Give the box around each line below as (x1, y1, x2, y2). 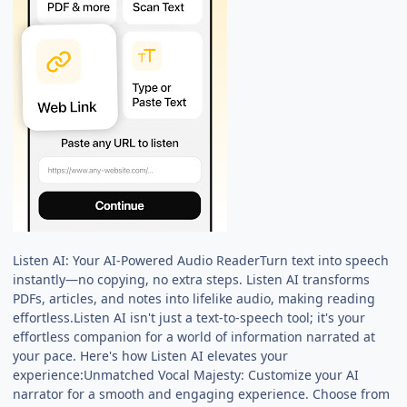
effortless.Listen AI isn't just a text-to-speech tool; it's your (13, 308, 366, 326)
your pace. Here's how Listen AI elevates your (13, 346, 289, 364)
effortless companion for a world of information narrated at (13, 327, 376, 345)
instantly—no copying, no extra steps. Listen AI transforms (13, 270, 371, 288)
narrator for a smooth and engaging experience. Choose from (13, 384, 391, 402)
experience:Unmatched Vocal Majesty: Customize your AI (13, 365, 360, 383)
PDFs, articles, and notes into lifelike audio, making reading (13, 289, 376, 307)
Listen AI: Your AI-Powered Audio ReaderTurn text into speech (13, 251, 390, 269)
